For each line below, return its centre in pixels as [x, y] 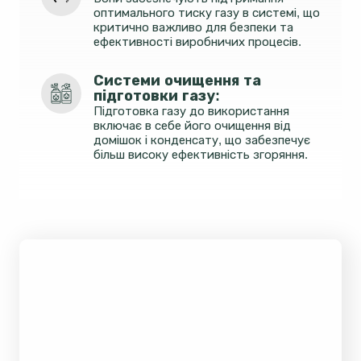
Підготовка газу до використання [191, 111]
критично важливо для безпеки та [193, 27]
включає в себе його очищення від [192, 125]
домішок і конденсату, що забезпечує [202, 140]
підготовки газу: [159, 96]
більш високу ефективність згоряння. [201, 154]
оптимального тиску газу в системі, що [207, 12]
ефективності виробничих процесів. [197, 41]
